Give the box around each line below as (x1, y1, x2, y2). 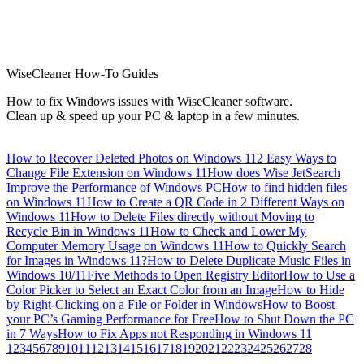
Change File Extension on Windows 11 (6, 166, 207, 180)
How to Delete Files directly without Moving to (71, 210, 314, 223)
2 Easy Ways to (257, 151, 336, 165)
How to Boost (262, 297, 335, 311)
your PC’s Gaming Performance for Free (6, 312, 214, 326)
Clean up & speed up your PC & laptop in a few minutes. (6, 109, 300, 123)
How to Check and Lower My (150, 224, 306, 238)
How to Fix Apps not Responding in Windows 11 (58, 327, 312, 340)
